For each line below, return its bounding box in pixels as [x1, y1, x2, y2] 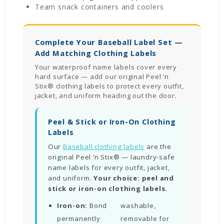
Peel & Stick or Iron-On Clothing [47, 117, 176, 126]
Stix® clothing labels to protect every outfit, [34, 81, 184, 90]
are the [144, 142, 171, 151]
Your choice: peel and [93, 173, 174, 182]
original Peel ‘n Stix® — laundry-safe [47, 152, 175, 161]
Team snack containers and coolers [35, 2, 164, 11]
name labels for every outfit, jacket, [47, 163, 170, 172]
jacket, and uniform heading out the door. [34, 91, 177, 100]
